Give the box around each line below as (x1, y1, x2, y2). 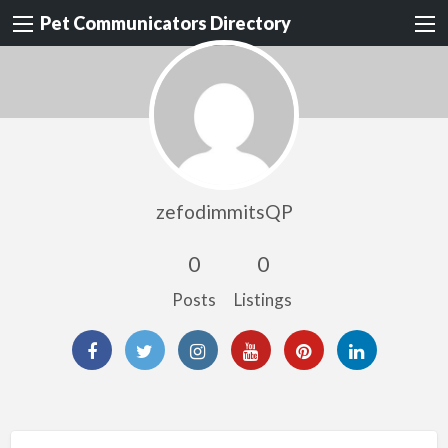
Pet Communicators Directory (40, 12, 291, 35)
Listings (233, 288, 292, 310)
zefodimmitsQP (155, 199, 293, 223)
